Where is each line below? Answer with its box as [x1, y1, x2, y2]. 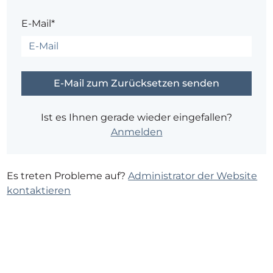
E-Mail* [21, 18, 55, 30]
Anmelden [110, 126, 163, 138]
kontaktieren [7, 185, 71, 197]
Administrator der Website [128, 170, 258, 182]
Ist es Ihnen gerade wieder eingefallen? [41, 112, 232, 124]
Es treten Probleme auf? [7, 170, 129, 182]
